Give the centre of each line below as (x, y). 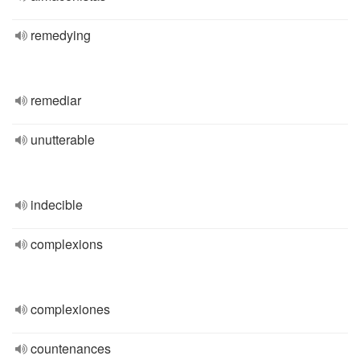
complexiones (70, 309)
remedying (61, 35)
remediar (56, 100)
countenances (71, 348)
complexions (67, 244)
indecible (57, 205)
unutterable (63, 139)
